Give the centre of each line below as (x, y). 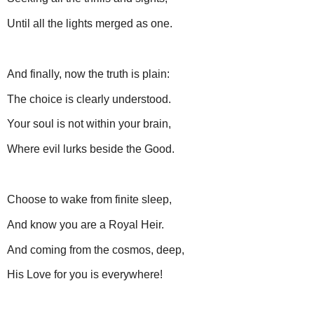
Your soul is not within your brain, (89, 124)
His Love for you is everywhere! (85, 275)
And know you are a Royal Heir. (86, 224)
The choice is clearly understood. (89, 99)
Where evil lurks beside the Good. (91, 149)
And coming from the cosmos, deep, (96, 250)
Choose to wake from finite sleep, (89, 199)
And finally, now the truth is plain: (88, 74)
